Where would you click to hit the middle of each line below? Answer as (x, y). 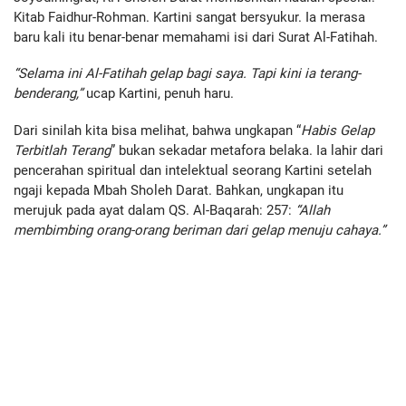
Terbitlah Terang (62, 151)
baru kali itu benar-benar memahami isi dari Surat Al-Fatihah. (196, 37)
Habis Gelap (338, 131)
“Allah (313, 211)
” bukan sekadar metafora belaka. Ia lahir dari (247, 151)
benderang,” (48, 94)
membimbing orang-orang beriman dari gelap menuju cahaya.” (199, 231)
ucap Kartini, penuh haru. (158, 94)
